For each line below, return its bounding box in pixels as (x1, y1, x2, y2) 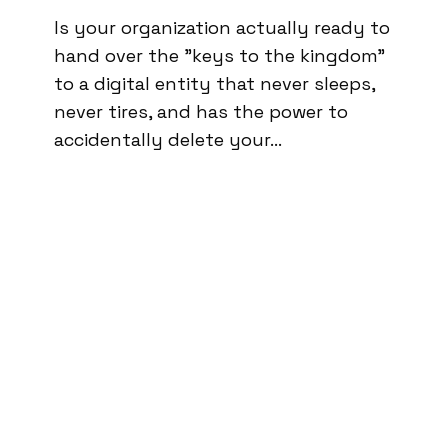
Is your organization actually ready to (54, 15, 390, 39)
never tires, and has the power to (54, 99, 348, 123)
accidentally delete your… (54, 127, 282, 151)
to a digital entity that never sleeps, (54, 71, 375, 95)
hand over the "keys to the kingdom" (54, 43, 385, 67)
